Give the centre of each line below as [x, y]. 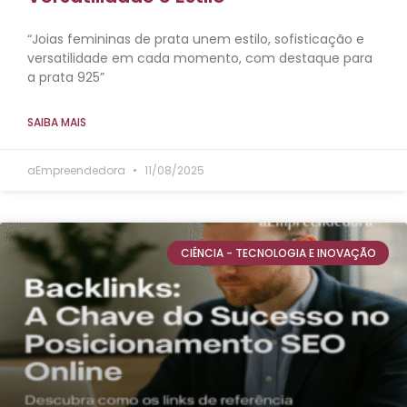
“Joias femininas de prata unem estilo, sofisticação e [196, 40]
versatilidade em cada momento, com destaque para [200, 59]
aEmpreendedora [78, 171]
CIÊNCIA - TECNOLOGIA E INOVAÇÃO [278, 253]
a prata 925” [66, 78]
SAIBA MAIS [57, 123]
